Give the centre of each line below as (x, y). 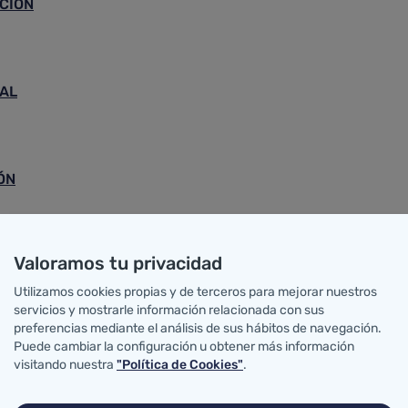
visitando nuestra (65, 365)
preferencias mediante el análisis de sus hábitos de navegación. (198, 328)
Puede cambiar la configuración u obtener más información (184, 347)
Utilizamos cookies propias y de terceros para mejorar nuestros (195, 292)
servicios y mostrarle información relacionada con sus (169, 310)
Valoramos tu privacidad (118, 263)
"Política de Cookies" (180, 365)
